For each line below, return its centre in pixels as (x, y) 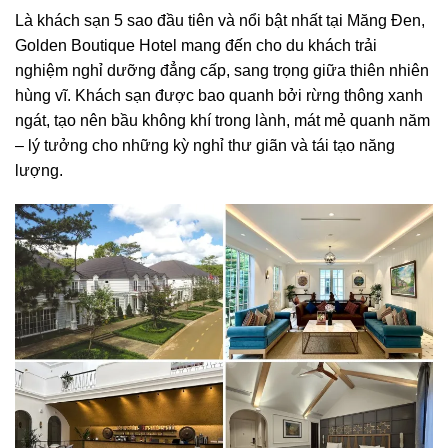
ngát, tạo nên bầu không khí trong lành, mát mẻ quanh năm (222, 120)
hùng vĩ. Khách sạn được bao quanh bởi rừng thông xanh (219, 95)
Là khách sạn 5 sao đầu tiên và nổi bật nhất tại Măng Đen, (220, 20)
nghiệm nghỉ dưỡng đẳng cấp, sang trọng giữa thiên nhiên (222, 70)
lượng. (39, 170)
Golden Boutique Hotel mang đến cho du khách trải (196, 45)
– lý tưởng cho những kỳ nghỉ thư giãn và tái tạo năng (205, 145)
